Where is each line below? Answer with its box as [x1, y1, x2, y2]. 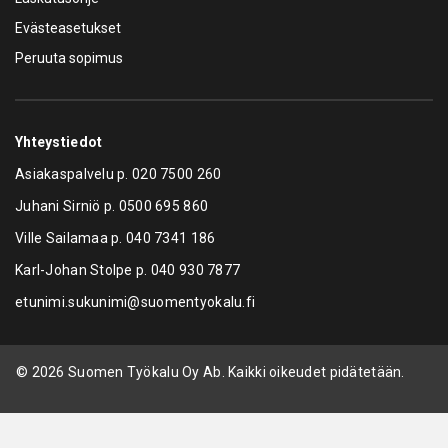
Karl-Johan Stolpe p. [15, 261, 151, 278]
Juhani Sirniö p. [15, 197, 119, 214]
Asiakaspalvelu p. [15, 165, 133, 182]
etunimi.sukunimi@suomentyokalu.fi [15, 293, 256, 310]
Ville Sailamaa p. [15, 229, 127, 246]
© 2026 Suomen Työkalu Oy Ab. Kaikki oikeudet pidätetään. [16, 363, 405, 380]
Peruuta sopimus [15, 49, 123, 66]
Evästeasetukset [15, 19, 121, 36]
